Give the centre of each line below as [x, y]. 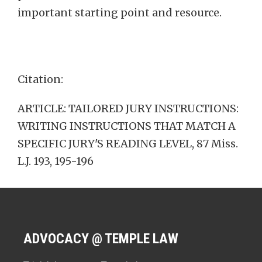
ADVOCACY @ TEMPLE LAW [101, 239]
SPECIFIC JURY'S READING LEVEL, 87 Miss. [128, 144]
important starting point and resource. [120, 13]
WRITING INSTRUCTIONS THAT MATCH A [127, 126]
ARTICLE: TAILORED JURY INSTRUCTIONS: [128, 108]
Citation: [40, 79]
